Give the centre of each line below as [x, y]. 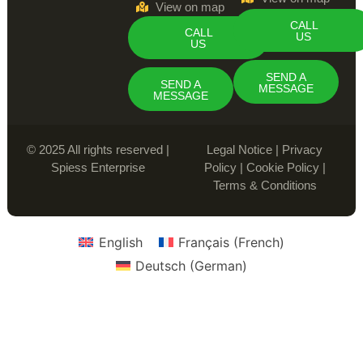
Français [203, 242]
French [258, 242]
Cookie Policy [282, 167]
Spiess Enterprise [98, 167]
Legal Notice [240, 149]
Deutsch [161, 265]
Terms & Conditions [265, 185]
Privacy [303, 149]
